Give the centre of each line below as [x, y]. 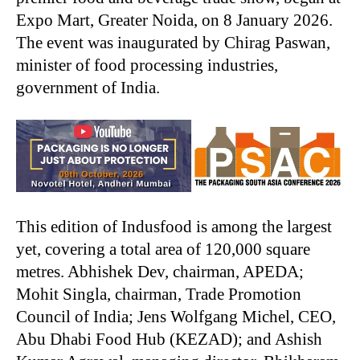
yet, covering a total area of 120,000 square [163, 249]
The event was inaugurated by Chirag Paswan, [173, 42]
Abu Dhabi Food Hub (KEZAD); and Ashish [169, 339]
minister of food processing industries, [147, 65]
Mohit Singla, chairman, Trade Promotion [159, 294]
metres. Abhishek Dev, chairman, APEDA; [160, 271]
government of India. [88, 87]
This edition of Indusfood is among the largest [174, 226]
